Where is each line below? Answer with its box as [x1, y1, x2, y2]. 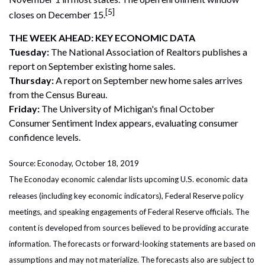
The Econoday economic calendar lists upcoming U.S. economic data [9, 174, 248, 185]
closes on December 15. [9, 9, 105, 21]
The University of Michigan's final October [40, 103, 215, 115]
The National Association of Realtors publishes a [49, 46, 247, 58]
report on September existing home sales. [9, 60, 175, 72]
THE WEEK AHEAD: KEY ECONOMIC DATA [9, 32, 195, 44]
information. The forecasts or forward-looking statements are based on [9, 239, 256, 249]
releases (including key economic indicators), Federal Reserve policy [9, 190, 244, 201]
